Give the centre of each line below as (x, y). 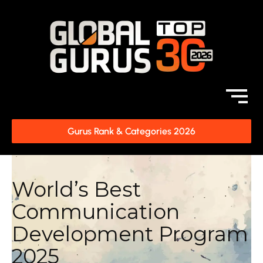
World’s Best (76, 189)
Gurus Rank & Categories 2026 (131, 131)
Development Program (130, 234)
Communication (96, 212)
